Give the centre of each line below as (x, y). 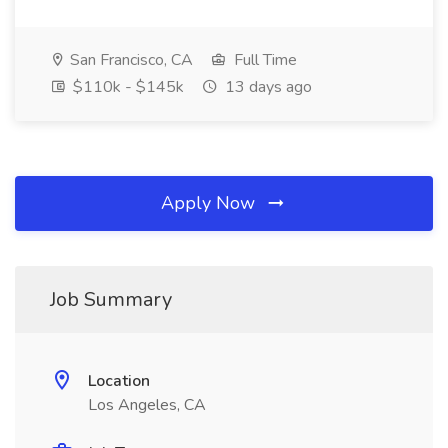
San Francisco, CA (129, 60)
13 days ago (266, 87)
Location (119, 381)
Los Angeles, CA (147, 405)
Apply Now (210, 203)
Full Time (263, 60)
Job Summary (111, 299)
